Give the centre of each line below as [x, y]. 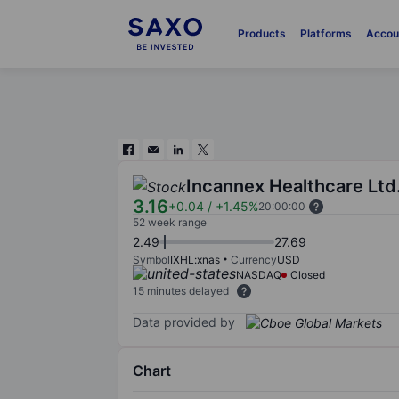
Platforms [326, 33]
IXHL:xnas [195, 260]
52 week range [170, 222]
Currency [254, 260]
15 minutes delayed [181, 291]
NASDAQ [259, 275]
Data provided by [184, 322]
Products [261, 33]
